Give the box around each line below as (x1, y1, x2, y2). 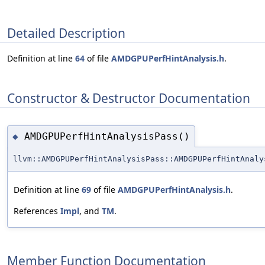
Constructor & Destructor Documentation (7, 89, 250, 106)
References (14, 205, 60, 217)
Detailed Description (7, 24, 125, 41)
